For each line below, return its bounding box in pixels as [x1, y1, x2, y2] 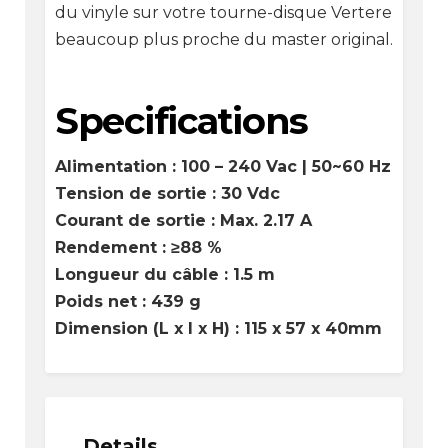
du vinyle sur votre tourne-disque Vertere [54, 2, 392, 22]
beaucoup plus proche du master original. [54, 29, 393, 49]
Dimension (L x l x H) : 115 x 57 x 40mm [54, 318, 382, 338]
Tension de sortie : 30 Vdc [54, 183, 280, 203]
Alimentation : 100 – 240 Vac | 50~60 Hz [54, 156, 391, 176]
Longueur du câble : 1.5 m [54, 264, 275, 284]
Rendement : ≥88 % [54, 237, 222, 257]
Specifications [54, 99, 308, 144]
